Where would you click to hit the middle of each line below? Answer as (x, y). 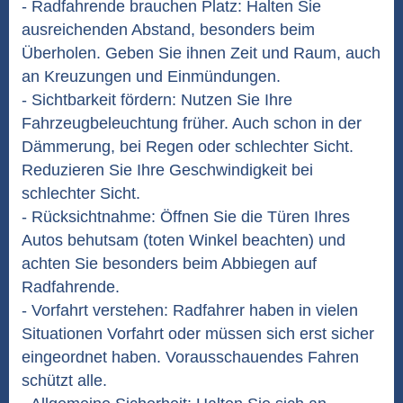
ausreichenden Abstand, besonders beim (168, 30)
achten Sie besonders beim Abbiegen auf (169, 264)
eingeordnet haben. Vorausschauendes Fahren (190, 357)
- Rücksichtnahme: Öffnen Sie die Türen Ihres (186, 217)
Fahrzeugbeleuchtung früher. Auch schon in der (192, 123)
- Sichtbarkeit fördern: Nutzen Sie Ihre (157, 100)
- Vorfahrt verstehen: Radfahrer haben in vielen (190, 310)
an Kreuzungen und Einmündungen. (151, 76)
